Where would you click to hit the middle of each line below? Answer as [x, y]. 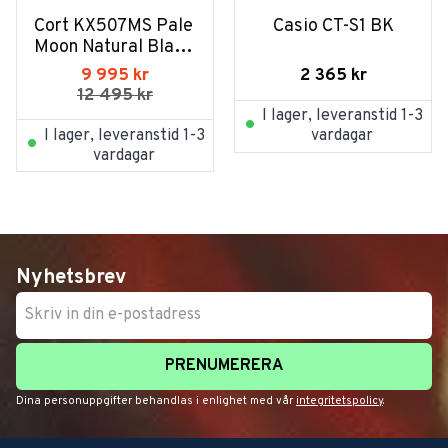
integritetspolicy [339, 400]
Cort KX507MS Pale [113, 26]
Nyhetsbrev [71, 277]
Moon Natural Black [113, 47]
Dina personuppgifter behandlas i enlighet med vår [156, 400]
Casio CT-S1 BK [333, 26]
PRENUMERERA [224, 365]
